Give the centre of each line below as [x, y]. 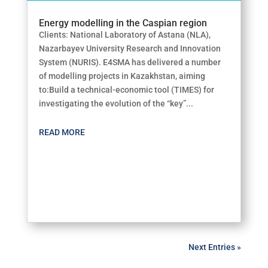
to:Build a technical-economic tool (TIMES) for [126, 90]
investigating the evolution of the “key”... [116, 103]
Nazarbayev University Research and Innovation [130, 48]
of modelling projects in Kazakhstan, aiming [122, 76]
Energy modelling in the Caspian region [123, 23]
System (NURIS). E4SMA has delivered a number [130, 62]
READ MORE [62, 132]
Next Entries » [215, 247]
